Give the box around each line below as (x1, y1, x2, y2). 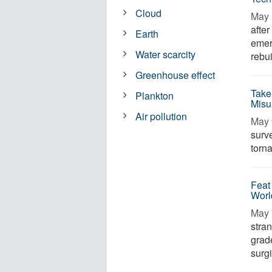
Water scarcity (135, 47, 196, 61)
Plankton (135, 89, 174, 103)
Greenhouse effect (135, 68, 216, 82)
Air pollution (135, 109, 188, 123)
